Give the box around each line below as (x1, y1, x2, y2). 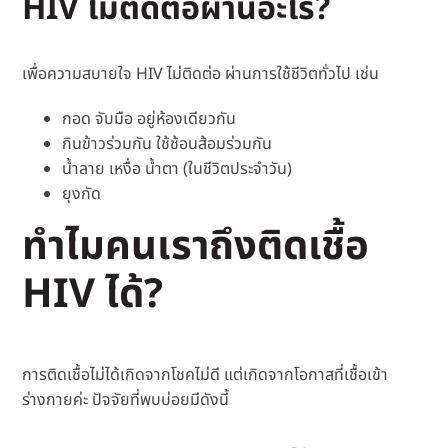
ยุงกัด (62, 182, 102, 207)
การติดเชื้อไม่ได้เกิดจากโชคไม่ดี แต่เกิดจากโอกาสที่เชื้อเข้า (22, 363, 389, 388)
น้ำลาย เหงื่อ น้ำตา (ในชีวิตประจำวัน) (62, 157, 293, 182)
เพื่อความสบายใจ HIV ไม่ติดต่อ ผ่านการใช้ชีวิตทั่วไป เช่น (22, 62, 380, 87)
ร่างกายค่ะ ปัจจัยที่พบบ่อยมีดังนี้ (22, 388, 230, 413)
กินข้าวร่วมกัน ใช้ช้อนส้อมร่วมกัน (62, 132, 273, 157)
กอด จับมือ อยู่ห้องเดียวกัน (62, 107, 237, 132)
